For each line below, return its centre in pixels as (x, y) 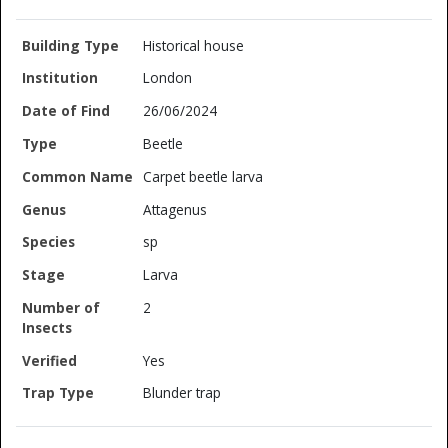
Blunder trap (182, 393)
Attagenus (175, 209)
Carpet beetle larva (203, 176)
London (168, 78)
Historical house (194, 45)
